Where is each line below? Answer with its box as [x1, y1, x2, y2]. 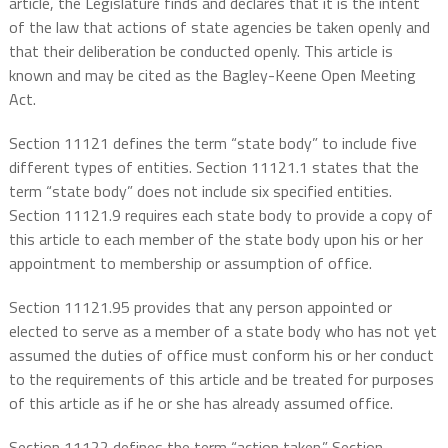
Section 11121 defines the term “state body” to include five [8, 131, 417, 156]
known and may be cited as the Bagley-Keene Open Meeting [8, 63, 416, 88]
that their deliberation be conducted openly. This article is [8, 39, 393, 64]
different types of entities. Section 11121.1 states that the [8, 155, 419, 180]
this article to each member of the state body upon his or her [8, 227, 423, 252]
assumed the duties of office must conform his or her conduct [8, 343, 434, 368]
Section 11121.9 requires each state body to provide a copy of [8, 203, 433, 228]
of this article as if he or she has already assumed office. [8, 391, 393, 416]
